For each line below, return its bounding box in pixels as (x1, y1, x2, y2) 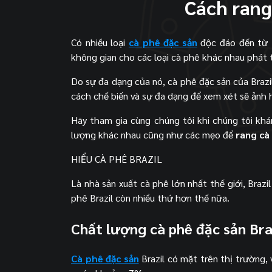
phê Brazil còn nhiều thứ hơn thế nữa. (71, 191, 229, 204)
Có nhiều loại (71, 35, 129, 49)
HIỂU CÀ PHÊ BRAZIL (71, 152, 162, 165)
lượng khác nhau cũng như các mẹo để (71, 127, 236, 141)
